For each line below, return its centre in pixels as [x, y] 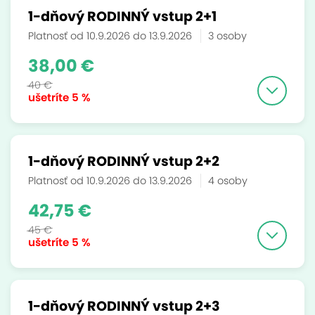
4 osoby [228, 181]
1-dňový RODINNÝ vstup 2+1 [122, 17]
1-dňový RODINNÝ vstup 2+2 [124, 161]
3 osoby [227, 36]
